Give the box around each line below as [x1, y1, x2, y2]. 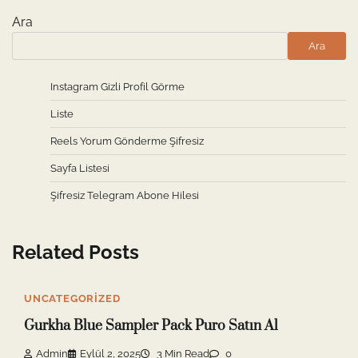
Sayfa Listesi [50, 162, 109, 175]
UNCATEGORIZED [24, 292, 121, 305]
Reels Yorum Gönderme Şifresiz [50, 135, 204, 148]
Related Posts [12, 241, 139, 265]
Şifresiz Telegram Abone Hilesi [50, 189, 199, 202]
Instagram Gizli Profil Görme [50, 81, 185, 93]
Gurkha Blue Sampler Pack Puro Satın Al [24, 317, 278, 336]
